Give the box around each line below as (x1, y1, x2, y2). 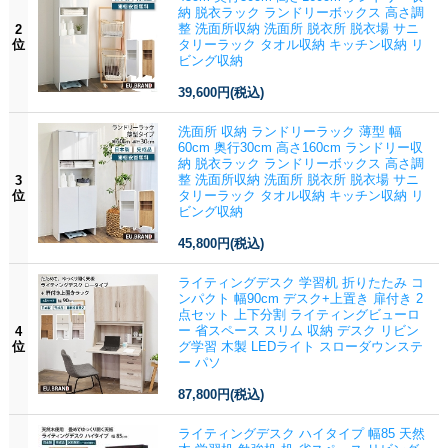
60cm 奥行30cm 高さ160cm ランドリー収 (177, 139, 423, 155)
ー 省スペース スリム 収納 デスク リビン (177, 322, 419, 338)
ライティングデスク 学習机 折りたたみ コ (177, 274, 424, 290)
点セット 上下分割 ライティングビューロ (177, 306, 420, 322)
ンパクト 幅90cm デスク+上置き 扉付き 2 (177, 290, 423, 306)
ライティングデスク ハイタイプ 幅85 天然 (177, 425, 425, 441)
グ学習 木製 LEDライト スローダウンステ (177, 338, 423, 354)
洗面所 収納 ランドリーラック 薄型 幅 (177, 123, 402, 139)
